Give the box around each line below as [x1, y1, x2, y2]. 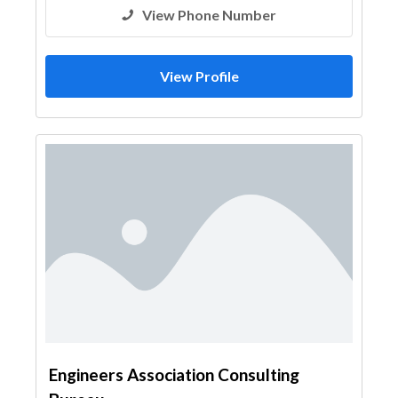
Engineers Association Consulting [49, 364, 299, 385]
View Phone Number [142, 6, 276, 23]
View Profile [159, 68, 239, 84]
